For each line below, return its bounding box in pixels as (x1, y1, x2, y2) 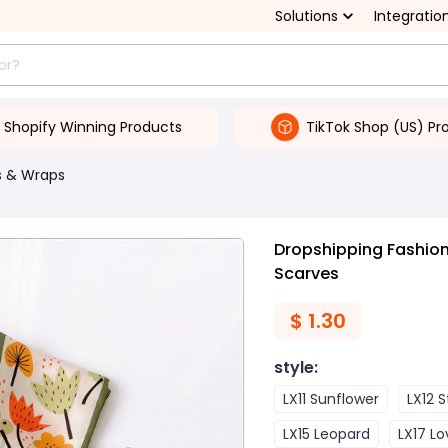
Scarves (274, 262, 339, 285)
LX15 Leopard (283, 424, 370, 444)
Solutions (275, 6, 338, 26)
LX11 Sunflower (283, 389, 379, 409)
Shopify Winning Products (3, 116, 182, 137)
